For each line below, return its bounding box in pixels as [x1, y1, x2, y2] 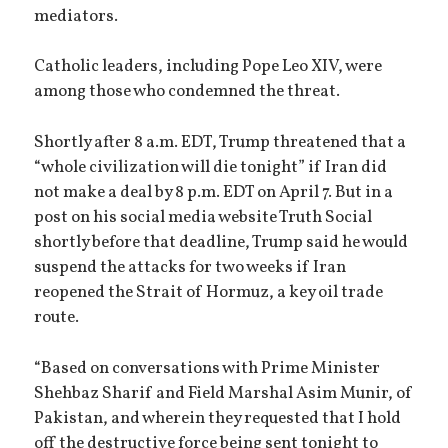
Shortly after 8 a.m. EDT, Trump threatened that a [34, 131, 407, 156]
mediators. [34, 4, 119, 29]
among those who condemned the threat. [34, 80, 341, 105]
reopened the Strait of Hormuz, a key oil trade [34, 281, 384, 306]
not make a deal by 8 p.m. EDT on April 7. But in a [34, 181, 394, 206]
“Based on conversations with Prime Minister [34, 356, 381, 381]
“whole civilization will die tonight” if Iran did [34, 156, 388, 181]
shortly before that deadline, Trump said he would [34, 231, 409, 256]
